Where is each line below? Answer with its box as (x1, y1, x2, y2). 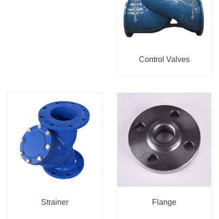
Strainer (41, 197, 68, 206)
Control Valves (139, 55, 190, 64)
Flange (152, 197, 176, 206)
